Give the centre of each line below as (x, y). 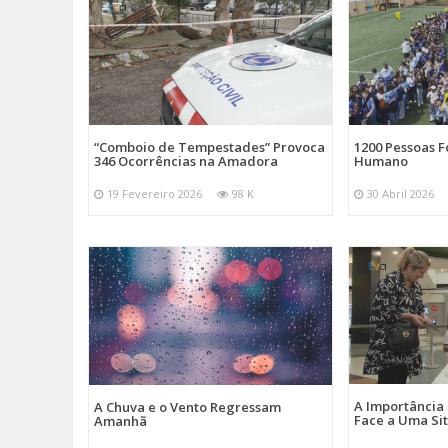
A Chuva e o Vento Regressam (187, 407)
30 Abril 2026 (401, 193)
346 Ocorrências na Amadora (186, 160)
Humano (381, 160)
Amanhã (120, 421)
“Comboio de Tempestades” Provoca (209, 146)
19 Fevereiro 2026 (154, 193)
